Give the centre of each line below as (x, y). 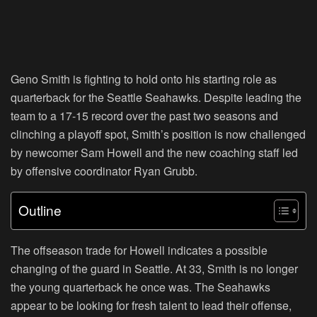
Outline (40, 210)
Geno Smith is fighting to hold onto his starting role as (144, 79)
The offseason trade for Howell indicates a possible (139, 250)
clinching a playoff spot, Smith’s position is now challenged (158, 134)
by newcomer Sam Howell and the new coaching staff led (154, 152)
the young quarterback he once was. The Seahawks (140, 287)
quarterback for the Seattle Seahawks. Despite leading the (156, 97)
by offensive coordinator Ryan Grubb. (104, 171)
